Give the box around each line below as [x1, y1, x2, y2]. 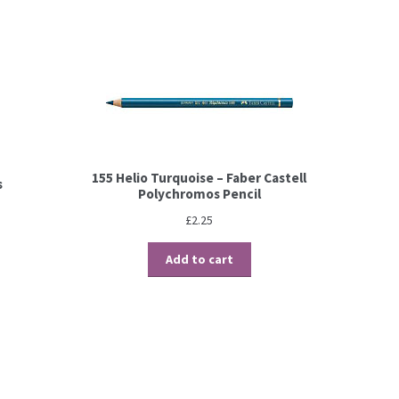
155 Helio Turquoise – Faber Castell [92, 169, 307, 187]
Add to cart [165, 251, 233, 268]
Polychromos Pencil [137, 185, 261, 203]
